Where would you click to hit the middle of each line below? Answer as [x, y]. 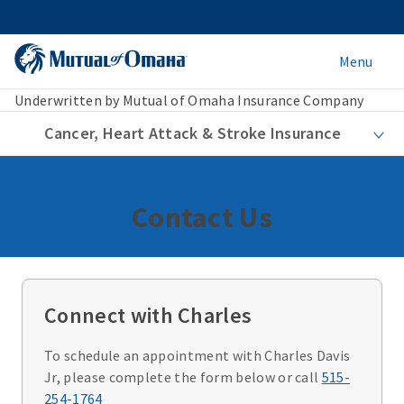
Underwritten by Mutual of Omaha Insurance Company [189, 100]
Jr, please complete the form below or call [183, 377]
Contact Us [202, 217]
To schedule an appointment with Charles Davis [197, 355]
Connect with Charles [148, 315]
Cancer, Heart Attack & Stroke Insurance [193, 133]
